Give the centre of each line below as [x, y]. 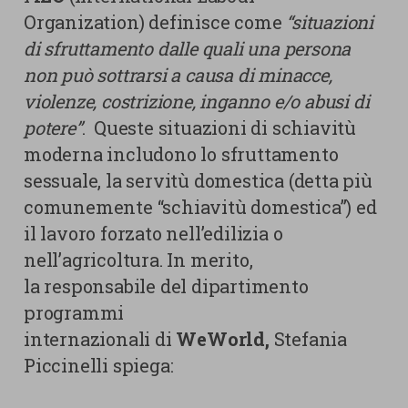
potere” [53, 127]
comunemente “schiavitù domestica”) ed [200, 207]
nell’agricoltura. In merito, [138, 260]
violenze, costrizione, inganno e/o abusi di [197, 101]
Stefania [311, 339]
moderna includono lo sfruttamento [181, 154]
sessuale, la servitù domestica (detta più [198, 180]
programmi [74, 312]
